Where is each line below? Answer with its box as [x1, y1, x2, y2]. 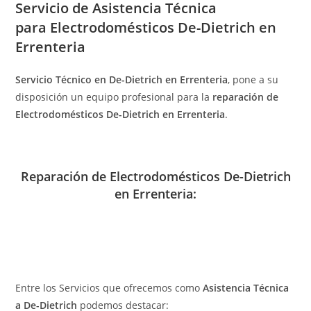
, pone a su [228, 73, 279, 87]
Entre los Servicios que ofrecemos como [15, 281, 203, 295]
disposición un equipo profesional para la [15, 90, 210, 104]
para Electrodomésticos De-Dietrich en [15, 18, 277, 37]
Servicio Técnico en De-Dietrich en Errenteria [15, 73, 228, 87]
